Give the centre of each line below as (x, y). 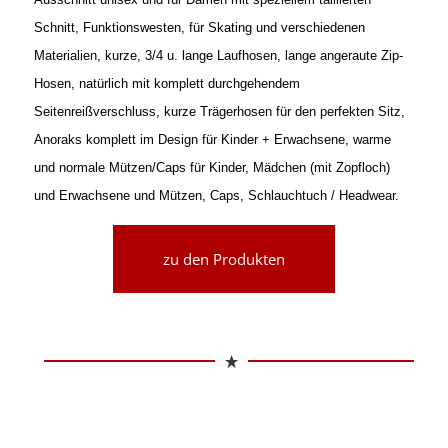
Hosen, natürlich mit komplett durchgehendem (166, 83)
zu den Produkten (223, 259)
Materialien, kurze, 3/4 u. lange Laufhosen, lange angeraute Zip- (218, 55)
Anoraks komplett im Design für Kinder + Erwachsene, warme (212, 139)
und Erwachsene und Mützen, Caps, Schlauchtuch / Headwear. (216, 195)
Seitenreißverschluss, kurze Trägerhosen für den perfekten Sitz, (219, 111)
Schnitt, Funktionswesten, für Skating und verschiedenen (199, 27)
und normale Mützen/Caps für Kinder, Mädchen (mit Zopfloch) (211, 167)
